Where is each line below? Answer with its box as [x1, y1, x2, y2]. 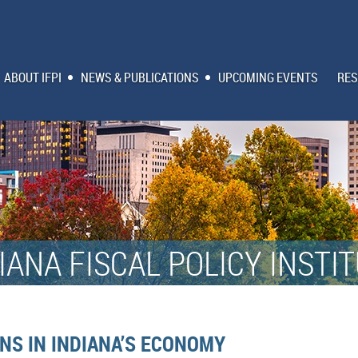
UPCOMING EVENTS [218, 69, 318, 86]
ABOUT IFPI [4, 69, 62, 86]
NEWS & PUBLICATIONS [81, 69, 199, 86]
